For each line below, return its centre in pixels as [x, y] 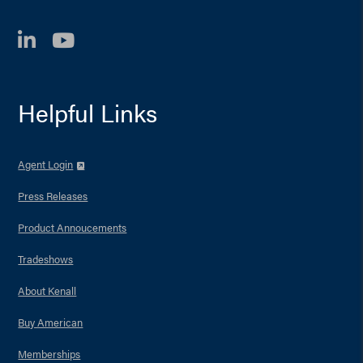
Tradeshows [46, 259]
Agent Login [46, 164]
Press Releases [53, 196]
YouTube [129, 39]
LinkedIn [92, 39]
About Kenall [47, 290]
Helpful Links [88, 112]
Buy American [51, 322]
